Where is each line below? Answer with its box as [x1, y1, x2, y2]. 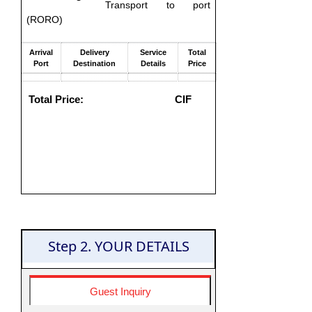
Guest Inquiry [89, 286, 151, 297]
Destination [73, 59, 116, 68]
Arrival [29, 48, 53, 56]
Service [139, 48, 166, 56]
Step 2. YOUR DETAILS [47, 237, 189, 256]
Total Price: [29, 93, 84, 105]
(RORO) [26, 14, 63, 25]
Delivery [79, 48, 109, 56]
